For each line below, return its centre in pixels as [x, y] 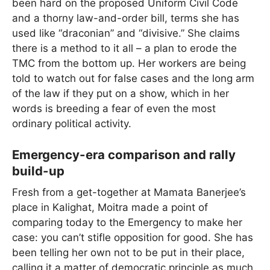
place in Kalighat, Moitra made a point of [110, 208]
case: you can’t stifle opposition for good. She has [133, 238]
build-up [38, 171]
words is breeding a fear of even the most [114, 108]
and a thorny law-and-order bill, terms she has [126, 18]
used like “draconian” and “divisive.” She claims [126, 33]
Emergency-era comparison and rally [124, 155]
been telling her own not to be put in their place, [128, 253]
